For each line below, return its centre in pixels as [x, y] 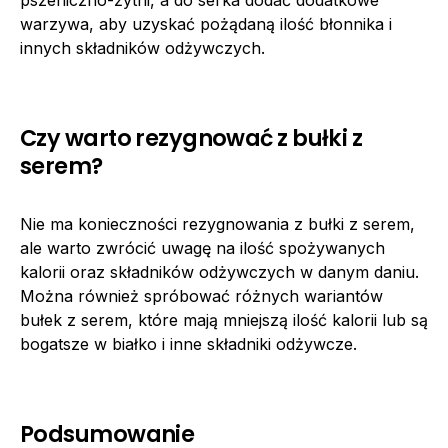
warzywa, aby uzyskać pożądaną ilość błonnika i [206, 23]
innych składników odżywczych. [142, 47]
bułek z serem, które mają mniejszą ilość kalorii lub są [224, 319]
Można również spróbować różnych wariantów [201, 295]
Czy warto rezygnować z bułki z [191, 137]
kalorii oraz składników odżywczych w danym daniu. [219, 271]
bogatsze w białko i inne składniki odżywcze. [188, 343]
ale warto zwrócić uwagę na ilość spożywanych [202, 247]
